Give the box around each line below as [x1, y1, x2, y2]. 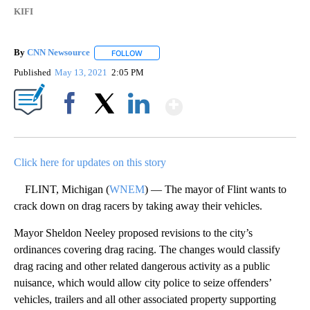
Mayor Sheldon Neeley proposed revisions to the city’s [14, 226, 253, 239]
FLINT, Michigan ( [14, 183, 109, 195]
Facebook [53, 121, 91, 132]
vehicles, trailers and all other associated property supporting [14, 293, 276, 305]
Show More [181, 88, 291, 113]
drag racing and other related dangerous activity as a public [14, 259, 270, 272]
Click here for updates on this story [14, 156, 166, 168]
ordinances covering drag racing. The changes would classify [14, 243, 280, 255]
